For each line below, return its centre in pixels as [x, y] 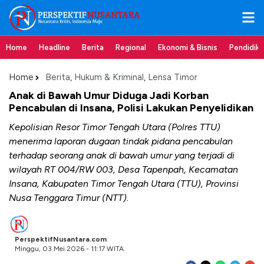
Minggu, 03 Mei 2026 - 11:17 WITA [69, 249]
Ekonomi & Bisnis [188, 47]
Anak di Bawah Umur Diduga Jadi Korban [109, 95]
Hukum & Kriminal [109, 77]
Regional [131, 47]
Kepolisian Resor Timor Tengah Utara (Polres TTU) [115, 127]
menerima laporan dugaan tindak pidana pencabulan [121, 141]
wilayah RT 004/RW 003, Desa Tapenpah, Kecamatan [123, 169]
